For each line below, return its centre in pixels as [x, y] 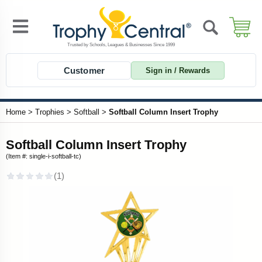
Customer [84, 70]
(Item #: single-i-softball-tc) [44, 156]
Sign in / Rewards [178, 70]
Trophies [50, 112]
